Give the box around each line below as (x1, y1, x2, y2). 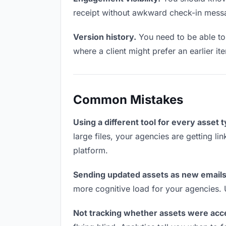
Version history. (73, 32, 136, 42)
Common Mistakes (73, 92, 183, 107)
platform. (73, 145, 108, 155)
